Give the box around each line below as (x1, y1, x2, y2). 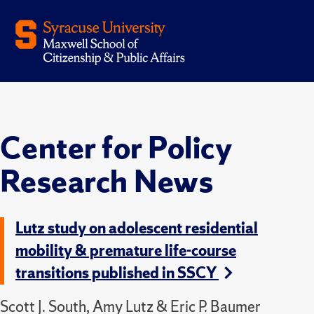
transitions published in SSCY (15, 262, 219, 283)
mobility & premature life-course (15, 240, 236, 261)
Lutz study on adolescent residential (15, 217, 258, 238)
